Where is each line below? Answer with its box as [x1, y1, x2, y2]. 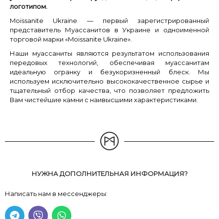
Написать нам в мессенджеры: [5, 190, 108, 197]
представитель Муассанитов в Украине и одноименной [10, 26, 209, 34]
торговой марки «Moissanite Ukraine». [10, 35, 132, 43]
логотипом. [10, 2, 47, 10]
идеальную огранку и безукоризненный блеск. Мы [10, 68, 209, 76]
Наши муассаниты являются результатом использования [10, 49, 209, 57]
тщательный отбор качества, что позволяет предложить [10, 87, 209, 94]
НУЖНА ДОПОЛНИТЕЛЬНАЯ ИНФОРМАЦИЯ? [31, 170, 188, 177]
